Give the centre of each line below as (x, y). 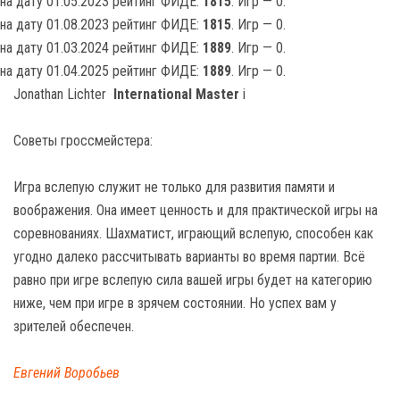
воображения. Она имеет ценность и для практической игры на (196, 210)
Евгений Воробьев (67, 372)
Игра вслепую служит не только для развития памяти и (174, 187)
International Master (176, 94)
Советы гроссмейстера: (83, 140)
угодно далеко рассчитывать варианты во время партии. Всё (189, 256)
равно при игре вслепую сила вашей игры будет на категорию (193, 279)
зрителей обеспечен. (74, 326)
